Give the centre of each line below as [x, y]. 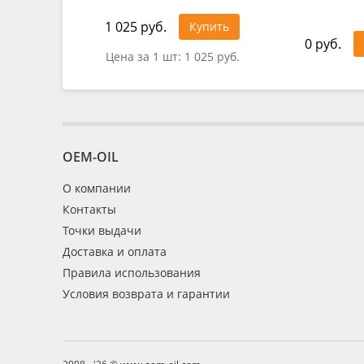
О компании [97, 188]
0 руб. [323, 43]
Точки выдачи [102, 230]
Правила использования [132, 273]
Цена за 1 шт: [145, 56]
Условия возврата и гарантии [146, 294]
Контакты [89, 209]
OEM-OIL [91, 157]
